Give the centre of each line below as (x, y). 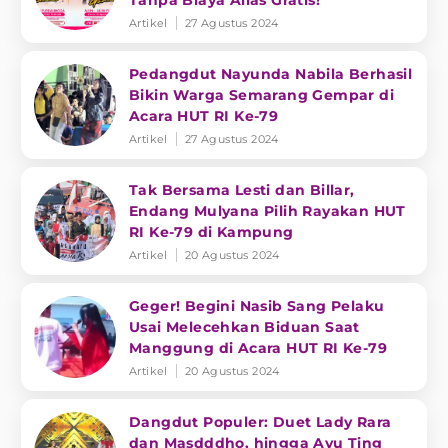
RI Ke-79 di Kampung (211, 232)
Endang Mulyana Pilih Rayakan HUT (267, 211)
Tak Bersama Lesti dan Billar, (242, 190)
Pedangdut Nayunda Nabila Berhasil (271, 74)
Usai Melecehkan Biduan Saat (244, 327)
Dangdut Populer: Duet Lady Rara (260, 422)
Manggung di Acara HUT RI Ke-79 (258, 348)
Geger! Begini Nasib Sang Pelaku (257, 306)
